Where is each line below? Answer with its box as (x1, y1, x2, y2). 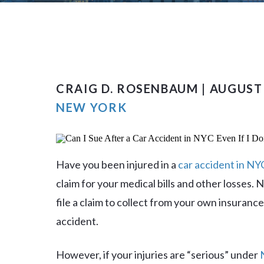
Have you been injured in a (56, 158, 178, 171)
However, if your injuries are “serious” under (56, 248, 260, 261)
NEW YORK (56, 100, 127, 114)
